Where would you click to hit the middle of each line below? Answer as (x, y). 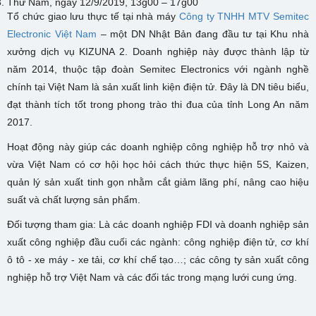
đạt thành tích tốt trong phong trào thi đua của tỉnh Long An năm (158, 104)
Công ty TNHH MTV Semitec (244, 16)
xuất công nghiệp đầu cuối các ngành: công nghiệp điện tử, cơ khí (158, 242)
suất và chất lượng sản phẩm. (74, 199)
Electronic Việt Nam (52, 34)
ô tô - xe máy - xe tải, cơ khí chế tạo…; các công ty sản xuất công (158, 259)
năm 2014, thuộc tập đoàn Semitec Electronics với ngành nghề (158, 69)
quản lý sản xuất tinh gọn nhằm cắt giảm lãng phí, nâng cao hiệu (158, 182)
